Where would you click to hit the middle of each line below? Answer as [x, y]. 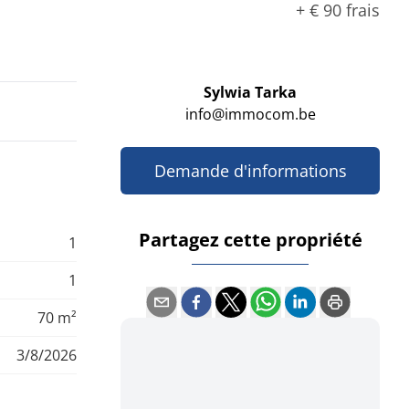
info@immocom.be [250, 115]
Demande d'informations [250, 171]
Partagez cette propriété [250, 240]
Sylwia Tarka [250, 93]
